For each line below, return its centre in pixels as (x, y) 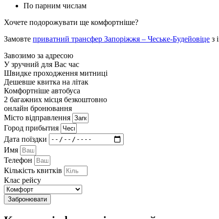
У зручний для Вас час (42, 64)
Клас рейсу (22, 180)
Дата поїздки (26, 139)
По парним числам (55, 5)
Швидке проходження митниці (56, 73)
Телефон (19, 160)
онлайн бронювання (38, 108)
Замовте (18, 39)
